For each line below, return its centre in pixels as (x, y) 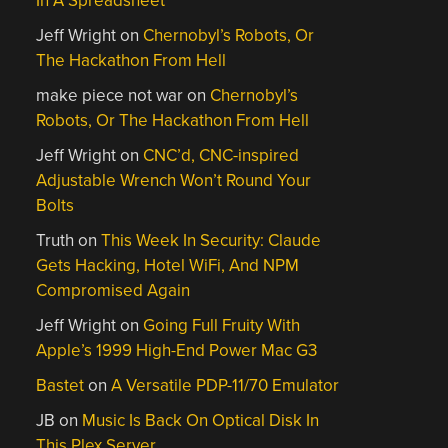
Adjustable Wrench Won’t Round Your (174, 180)
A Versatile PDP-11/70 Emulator (225, 385)
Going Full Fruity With (222, 325)
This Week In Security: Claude (211, 240)
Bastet (60, 385)
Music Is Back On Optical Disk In (201, 420)
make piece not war (110, 95)
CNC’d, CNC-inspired (221, 155)
